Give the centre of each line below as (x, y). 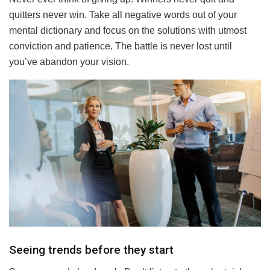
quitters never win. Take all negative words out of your (123, 14)
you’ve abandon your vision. (69, 61)
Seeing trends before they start (91, 250)
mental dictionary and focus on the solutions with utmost (128, 30)
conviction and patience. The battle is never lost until (121, 46)
